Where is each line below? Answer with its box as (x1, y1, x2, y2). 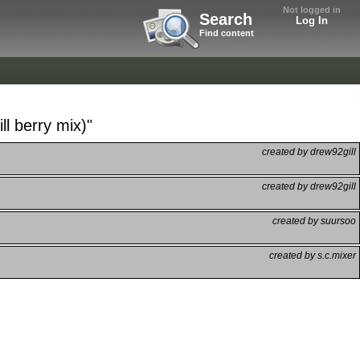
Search (199, 10, 252, 28)
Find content (199, 28, 254, 38)
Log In (296, 14, 328, 27)
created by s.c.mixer (269, 249, 356, 261)
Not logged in (283, 5, 341, 14)
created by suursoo (272, 215, 356, 227)
